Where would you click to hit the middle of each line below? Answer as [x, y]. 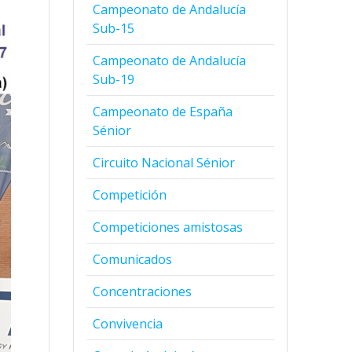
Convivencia [128, 323]
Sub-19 [114, 79]
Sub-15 [114, 28]
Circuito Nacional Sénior [164, 162]
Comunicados [133, 259]
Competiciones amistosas [168, 227]
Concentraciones [143, 291]
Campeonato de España [163, 111]
